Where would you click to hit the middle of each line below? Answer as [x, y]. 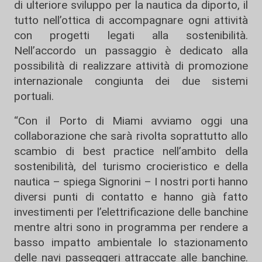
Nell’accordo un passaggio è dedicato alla [131, 50]
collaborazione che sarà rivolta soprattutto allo [131, 136]
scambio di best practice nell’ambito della [131, 151]
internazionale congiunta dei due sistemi [131, 81]
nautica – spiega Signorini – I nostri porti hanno [131, 181]
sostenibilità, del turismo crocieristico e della [131, 166]
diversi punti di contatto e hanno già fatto [131, 196]
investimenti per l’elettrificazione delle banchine [131, 212]
